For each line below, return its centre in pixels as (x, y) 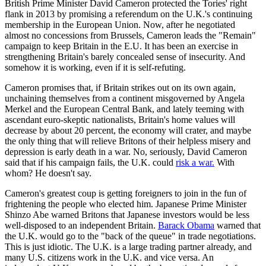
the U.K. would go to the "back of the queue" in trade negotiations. (130, 236)
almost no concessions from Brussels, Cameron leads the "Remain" (130, 35)
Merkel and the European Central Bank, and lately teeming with (124, 109)
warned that (237, 225)
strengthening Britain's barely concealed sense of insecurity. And (125, 56)
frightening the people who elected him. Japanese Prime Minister (126, 204)
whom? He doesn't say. (48, 173)
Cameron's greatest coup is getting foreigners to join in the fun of (126, 193)
